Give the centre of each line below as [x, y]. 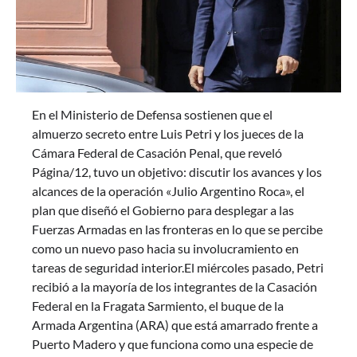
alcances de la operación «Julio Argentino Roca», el [168, 191]
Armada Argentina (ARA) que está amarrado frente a [175, 325]
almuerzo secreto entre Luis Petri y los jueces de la [168, 134]
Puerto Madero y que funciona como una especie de [173, 344]
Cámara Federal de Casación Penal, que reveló [157, 153]
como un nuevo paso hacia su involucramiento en [165, 249]
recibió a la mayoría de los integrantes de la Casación [175, 287]
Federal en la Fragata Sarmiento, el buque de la [158, 306]
